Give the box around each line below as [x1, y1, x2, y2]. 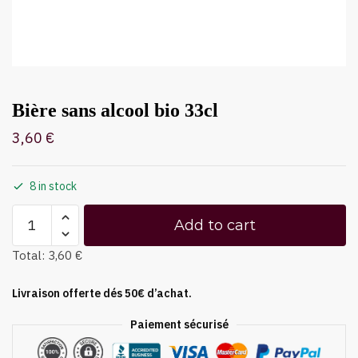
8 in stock [30, 179, 77, 193]
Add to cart [174, 217, 256, 234]
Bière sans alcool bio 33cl [12, 100, 218, 121]
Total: [12, 248, 48, 263]
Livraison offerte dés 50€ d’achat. [12, 286, 192, 300]
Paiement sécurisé [129, 317, 229, 332]
